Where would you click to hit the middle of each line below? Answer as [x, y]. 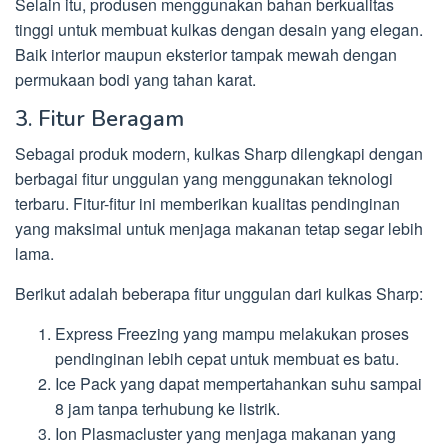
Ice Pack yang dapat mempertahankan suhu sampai [238, 383]
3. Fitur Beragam [99, 118]
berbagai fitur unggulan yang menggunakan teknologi [204, 178]
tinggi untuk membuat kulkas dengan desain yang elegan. [219, 29]
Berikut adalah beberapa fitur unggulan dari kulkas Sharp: [219, 293]
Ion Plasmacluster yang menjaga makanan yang [225, 433]
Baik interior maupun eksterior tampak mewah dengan [206, 54]
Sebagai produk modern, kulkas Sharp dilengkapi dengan [219, 153]
